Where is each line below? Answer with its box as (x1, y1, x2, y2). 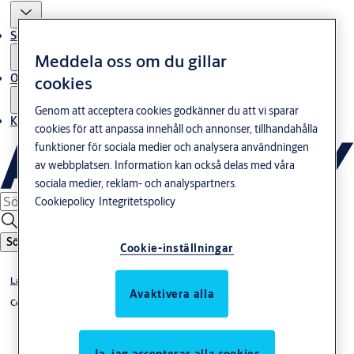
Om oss (9, 70, 46, 85)
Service (9, 28, 47, 43)
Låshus (9, 274, 40, 287)
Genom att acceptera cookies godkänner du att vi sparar (35, 103, 299, 118)
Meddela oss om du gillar (35, 49, 228, 72)
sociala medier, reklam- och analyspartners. (35, 175, 238, 190)
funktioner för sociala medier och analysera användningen (35, 139, 310, 154)
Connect (9, 296, 44, 309)
